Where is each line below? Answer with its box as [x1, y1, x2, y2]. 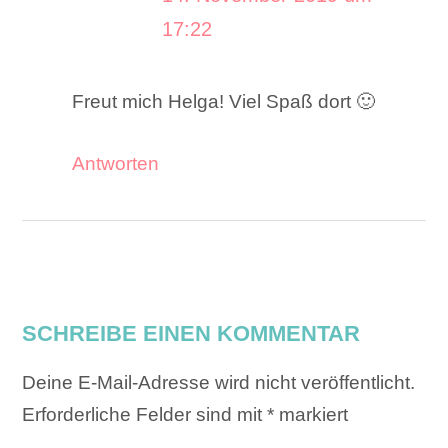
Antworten [72, 152, 160, 174]
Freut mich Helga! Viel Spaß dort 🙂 [72, 90, 376, 112]
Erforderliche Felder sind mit [22, 403, 268, 425]
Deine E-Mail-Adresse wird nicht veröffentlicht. [22, 371, 416, 393]
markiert [274, 403, 349, 425]
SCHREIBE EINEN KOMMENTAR [22, 320, 361, 346]
